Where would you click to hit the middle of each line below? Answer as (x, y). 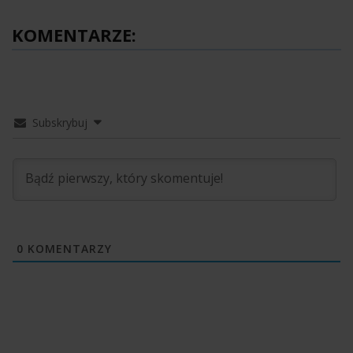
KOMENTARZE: (74, 34)
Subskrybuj (60, 122)
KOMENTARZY (68, 248)
